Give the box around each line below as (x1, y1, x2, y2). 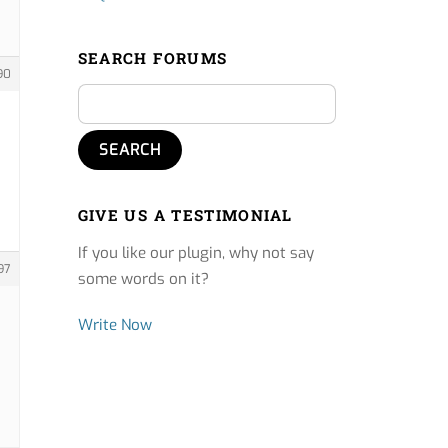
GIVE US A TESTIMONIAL (77, 205, 293, 226)
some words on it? (77, 269, 209, 290)
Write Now (77, 315, 152, 336)
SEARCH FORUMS (77, 48, 228, 69)
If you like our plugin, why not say (77, 243, 314, 264)
